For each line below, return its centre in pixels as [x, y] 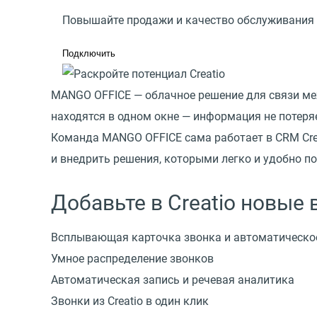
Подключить [89, 53]
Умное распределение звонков [132, 258]
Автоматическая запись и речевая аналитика [173, 279]
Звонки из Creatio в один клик [130, 301]
